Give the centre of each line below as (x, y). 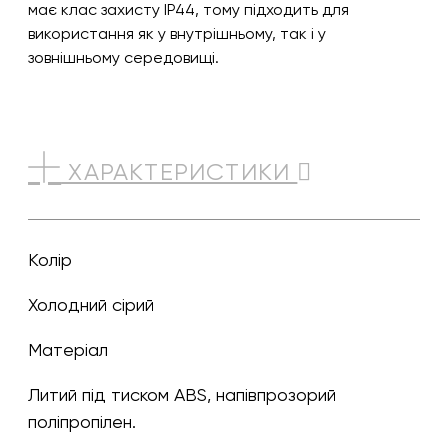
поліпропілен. (82, 421)
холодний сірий (95, 304)
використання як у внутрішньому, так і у (177, 34)
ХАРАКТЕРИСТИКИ (179, 171)
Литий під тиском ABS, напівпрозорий (34, 394)
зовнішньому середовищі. (123, 58)
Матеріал (68, 349)
